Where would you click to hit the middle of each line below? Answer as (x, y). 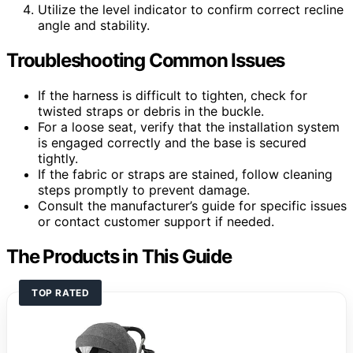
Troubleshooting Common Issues (146, 61)
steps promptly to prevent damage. (144, 190)
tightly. (58, 158)
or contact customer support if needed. (156, 221)
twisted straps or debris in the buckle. (151, 111)
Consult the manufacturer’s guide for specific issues (192, 206)
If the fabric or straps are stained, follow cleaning (185, 174)
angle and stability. (94, 26)
